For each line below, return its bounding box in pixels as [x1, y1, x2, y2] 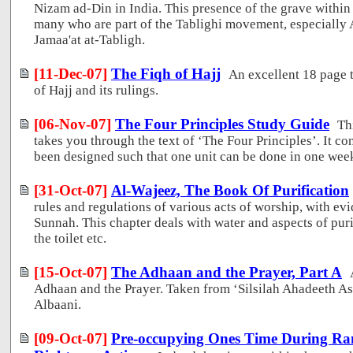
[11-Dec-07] [34, 65, 107, 82]
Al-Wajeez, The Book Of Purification [111, 181, 349, 199]
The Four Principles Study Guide [115, 115, 329, 132]
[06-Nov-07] [34, 115, 111, 132]
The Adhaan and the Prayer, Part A [111, 263, 342, 281]
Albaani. [34, 296, 81, 312]
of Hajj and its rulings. [34, 82, 158, 98]
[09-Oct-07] [34, 329, 107, 347]
